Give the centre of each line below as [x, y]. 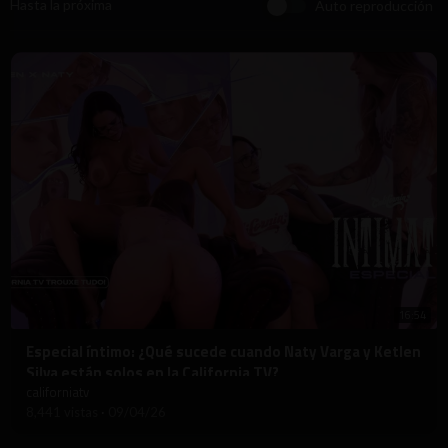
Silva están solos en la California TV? [152, 372]
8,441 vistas [63, 411]
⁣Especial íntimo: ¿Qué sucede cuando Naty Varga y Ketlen [223, 351]
